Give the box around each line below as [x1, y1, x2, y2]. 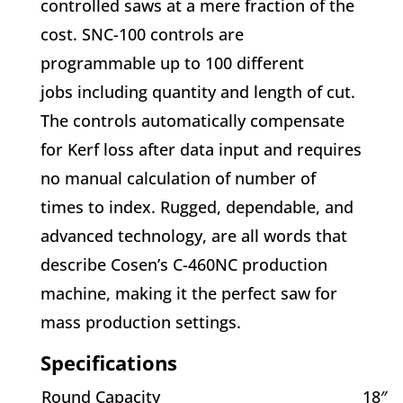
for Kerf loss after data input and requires [40, 139, 362, 160]
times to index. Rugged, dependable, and [40, 196, 354, 218]
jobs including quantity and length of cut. [40, 81, 355, 103]
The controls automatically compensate [40, 110, 345, 131]
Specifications [40, 349, 177, 376]
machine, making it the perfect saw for [40, 282, 337, 304]
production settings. [85, 311, 241, 333]
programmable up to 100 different [40, 52, 304, 74]
